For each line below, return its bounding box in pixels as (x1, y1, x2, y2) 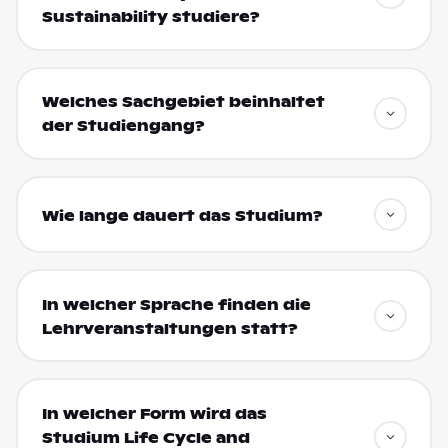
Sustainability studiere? (41, 8, 260, 27)
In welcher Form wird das (41, 404, 267, 423)
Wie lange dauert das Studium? (41, 206, 323, 225)
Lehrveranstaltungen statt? (41, 319, 298, 338)
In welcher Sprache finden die (41, 295, 311, 314)
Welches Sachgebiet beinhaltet (41, 93, 325, 112)
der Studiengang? (41, 117, 205, 136)
